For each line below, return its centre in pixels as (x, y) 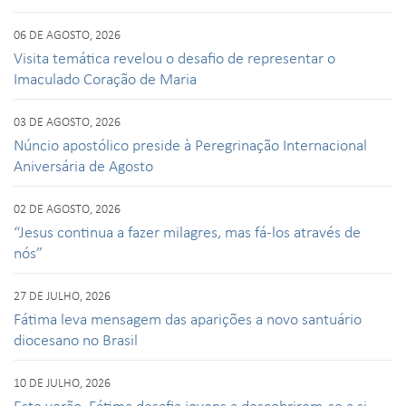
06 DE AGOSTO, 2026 (67, 34)
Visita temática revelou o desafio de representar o (174, 57)
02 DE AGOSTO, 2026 (67, 208)
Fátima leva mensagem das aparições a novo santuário (188, 318)
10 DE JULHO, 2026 (62, 382)
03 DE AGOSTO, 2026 (67, 121)
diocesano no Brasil (76, 339)
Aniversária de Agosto (83, 165)
